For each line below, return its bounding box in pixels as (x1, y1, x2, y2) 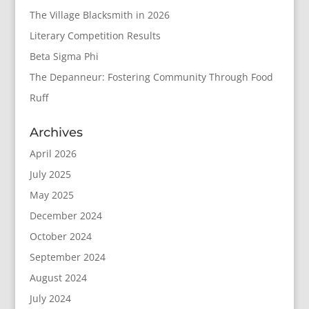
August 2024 (29, 271, 87, 284)
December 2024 (29, 209, 102, 222)
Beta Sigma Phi (29, 50, 99, 63)
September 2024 (29, 250, 106, 263)
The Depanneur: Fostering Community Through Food (29, 70, 273, 83)
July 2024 (29, 292, 71, 305)
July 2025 (29, 168, 71, 181)
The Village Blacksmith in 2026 (29, 8, 170, 21)
